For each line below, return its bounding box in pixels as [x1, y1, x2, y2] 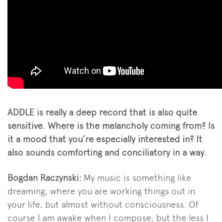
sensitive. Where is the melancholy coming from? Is [7, 120, 215, 131]
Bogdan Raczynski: [7, 172, 84, 183]
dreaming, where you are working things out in [7, 185, 195, 196]
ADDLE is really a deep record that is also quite [7, 107, 197, 117]
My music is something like [84, 172, 191, 183]
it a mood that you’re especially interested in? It [7, 133, 202, 144]
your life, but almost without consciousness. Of [7, 199, 198, 210]
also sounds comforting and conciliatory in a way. [7, 147, 207, 158]
